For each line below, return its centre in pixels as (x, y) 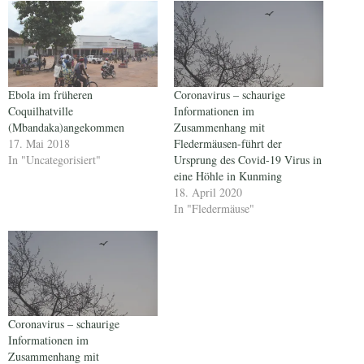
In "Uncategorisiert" (54, 159)
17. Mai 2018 (39, 143)
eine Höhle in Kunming (228, 175)
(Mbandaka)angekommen (66, 127)
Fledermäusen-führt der (228, 143)
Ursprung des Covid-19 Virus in (248, 159)
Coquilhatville (41, 110)
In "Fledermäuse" (214, 208)
